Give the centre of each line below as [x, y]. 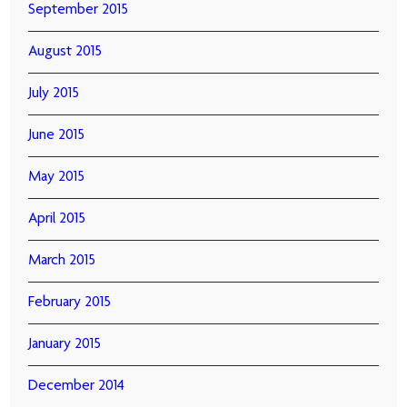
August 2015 [65, 52]
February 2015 [70, 303]
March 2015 [62, 261]
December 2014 [77, 387]
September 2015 [79, 10]
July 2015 [54, 94]
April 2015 [57, 219]
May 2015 [57, 178]
